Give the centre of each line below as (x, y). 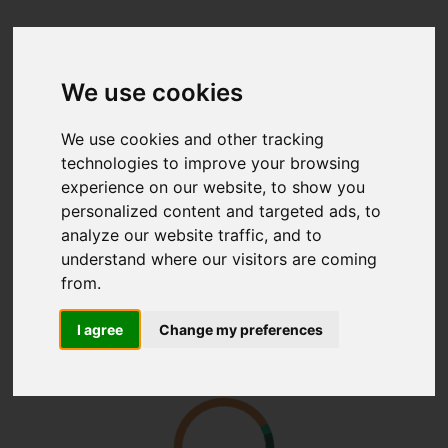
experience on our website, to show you (213, 186)
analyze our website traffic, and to (192, 234)
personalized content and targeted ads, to (221, 210)
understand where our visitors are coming (219, 258)
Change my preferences (241, 329)
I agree (100, 329)
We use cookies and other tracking (193, 138)
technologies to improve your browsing (211, 162)
